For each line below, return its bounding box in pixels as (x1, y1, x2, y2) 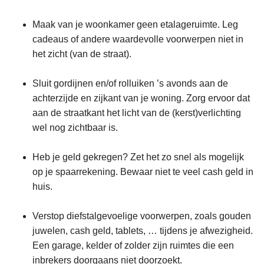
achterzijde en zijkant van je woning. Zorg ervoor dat (32, 93, 250, 104)
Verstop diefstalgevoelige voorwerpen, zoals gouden (32, 211, 251, 222)
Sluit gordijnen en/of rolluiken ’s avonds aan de (32, 78, 228, 89)
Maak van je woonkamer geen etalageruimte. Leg (32, 19, 238, 30)
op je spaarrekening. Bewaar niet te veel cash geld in (32, 167, 253, 177)
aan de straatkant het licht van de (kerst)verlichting (32, 108, 241, 118)
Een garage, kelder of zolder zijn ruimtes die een (32, 240, 234, 251)
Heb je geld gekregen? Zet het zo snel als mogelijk (32, 152, 244, 163)
